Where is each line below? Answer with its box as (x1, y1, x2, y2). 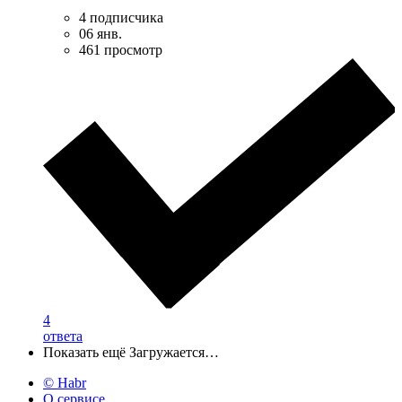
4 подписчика (79, 10, 163, 26)
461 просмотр (79, 42, 162, 58)
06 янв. (79, 26, 122, 42)
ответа (43, 328, 83, 345)
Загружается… (129, 345, 219, 361)
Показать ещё (43, 345, 126, 361)
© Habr (43, 375, 86, 391)
